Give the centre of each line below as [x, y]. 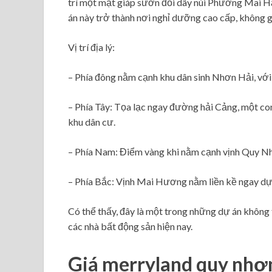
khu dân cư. [92, 121]
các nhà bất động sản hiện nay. [130, 226]
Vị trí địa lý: [91, 47]
